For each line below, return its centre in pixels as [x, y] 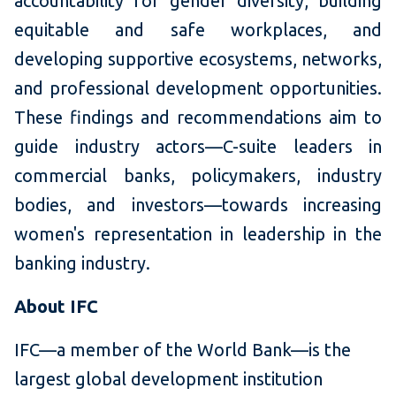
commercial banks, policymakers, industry [198, 175]
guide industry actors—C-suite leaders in [198, 146]
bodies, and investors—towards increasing [198, 204]
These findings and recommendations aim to [198, 117]
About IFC [56, 306]
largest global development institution [168, 378]
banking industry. [82, 263]
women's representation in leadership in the [198, 233]
